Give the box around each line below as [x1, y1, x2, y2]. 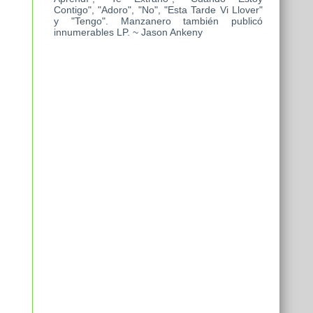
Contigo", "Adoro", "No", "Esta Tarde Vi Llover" [54, 4, 263, 16]
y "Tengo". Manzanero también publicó [54, 15, 263, 27]
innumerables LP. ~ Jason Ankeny [54, 27, 203, 38]
